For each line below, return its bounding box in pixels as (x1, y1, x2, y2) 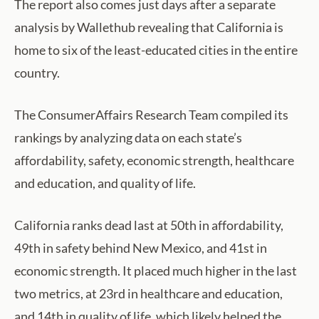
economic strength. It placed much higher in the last (14, 263, 297, 279)
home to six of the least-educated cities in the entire (14, 42, 298, 58)
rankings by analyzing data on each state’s (14, 130, 242, 146)
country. (14, 65, 60, 81)
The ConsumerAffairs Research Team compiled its (14, 107, 288, 123)
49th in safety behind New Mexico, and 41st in (14, 240, 267, 256)
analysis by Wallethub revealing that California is (14, 19, 283, 36)
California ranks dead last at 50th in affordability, (14, 217, 283, 234)
